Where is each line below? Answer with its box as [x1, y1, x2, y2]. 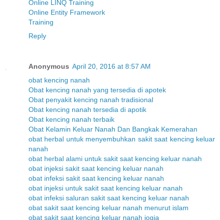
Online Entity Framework [28, 8, 105, 16]
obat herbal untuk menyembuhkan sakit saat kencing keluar [28, 135, 215, 143]
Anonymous [28, 62, 69, 70]
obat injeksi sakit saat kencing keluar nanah [28, 164, 164, 172]
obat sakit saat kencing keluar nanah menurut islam [28, 203, 189, 212]
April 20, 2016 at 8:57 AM [72, 62, 151, 70]
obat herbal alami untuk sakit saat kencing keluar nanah [28, 154, 202, 163]
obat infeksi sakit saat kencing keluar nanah [28, 174, 164, 182]
